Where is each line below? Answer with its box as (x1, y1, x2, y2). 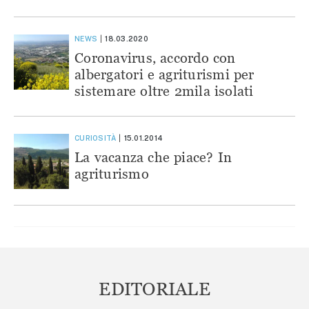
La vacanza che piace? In (74, 148, 232, 165)
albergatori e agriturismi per (74, 66, 255, 82)
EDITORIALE (99, 278, 210, 299)
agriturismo (74, 165, 149, 181)
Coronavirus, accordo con (74, 49, 236, 66)
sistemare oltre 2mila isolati (74, 82, 254, 99)
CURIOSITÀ (74, 133, 117, 142)
